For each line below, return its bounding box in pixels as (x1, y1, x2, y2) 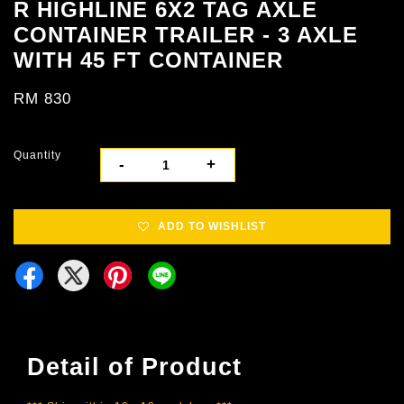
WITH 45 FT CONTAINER (14, 47, 283, 72)
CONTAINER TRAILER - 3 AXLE (14, 22, 358, 47)
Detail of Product (27, 353, 242, 381)
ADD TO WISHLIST (158, 219, 266, 233)
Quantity (14, 148, 61, 161)
